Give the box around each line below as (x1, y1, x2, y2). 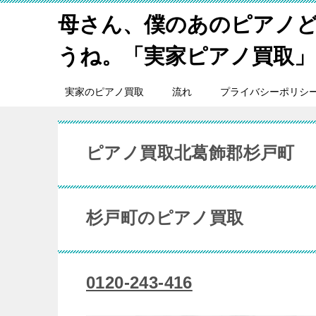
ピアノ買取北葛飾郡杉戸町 (86, 143, 295, 162)
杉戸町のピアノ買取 (86, 208, 244, 227)
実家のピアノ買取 (65, 86, 144, 97)
